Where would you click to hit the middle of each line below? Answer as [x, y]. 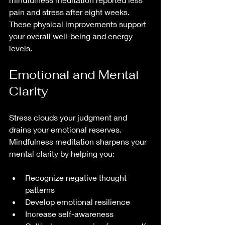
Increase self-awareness [71, 213]
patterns [42, 189]
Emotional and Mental [76, 74]
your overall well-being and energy [72, 36]
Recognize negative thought [77, 177]
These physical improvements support [79, 24]
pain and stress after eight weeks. [70, 12]
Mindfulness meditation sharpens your [79, 141]
